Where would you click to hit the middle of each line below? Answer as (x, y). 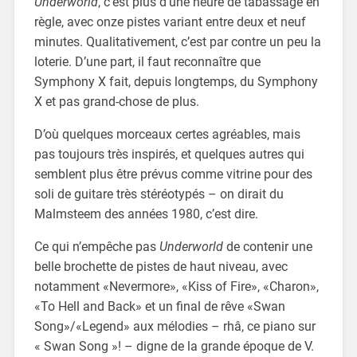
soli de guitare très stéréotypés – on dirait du (159, 194)
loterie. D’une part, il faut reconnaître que (147, 61)
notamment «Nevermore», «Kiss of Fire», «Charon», (176, 286)
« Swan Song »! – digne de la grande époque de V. (174, 346)
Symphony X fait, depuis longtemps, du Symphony (176, 81)
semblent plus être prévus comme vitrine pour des (173, 174)
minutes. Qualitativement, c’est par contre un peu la (177, 41)
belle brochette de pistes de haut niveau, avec (161, 266)
